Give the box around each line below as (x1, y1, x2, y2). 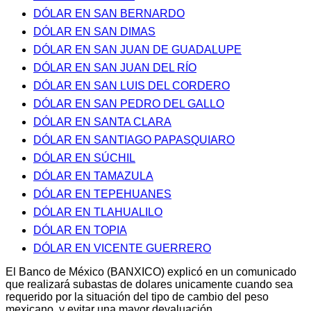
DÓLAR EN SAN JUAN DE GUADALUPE (33, 44, 242, 56)
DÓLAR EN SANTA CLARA (33, 116, 171, 128)
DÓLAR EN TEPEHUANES (33, 188, 171, 201)
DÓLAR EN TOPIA (33, 224, 127, 237)
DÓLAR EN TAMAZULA (33, 170, 153, 183)
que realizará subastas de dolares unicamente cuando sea (6, 278, 293, 291)
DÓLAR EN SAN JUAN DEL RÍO (33, 62, 196, 74)
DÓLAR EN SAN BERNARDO (33, 8, 185, 20)
